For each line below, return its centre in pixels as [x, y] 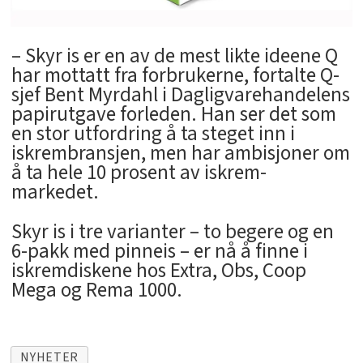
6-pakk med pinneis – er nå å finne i [159, 251]
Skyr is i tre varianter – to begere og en [172, 231]
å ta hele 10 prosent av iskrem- [139, 172]
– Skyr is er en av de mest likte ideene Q [174, 56]
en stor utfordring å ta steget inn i [153, 133]
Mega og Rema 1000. [96, 290]
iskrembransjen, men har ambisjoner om [180, 153]
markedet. [55, 192]
